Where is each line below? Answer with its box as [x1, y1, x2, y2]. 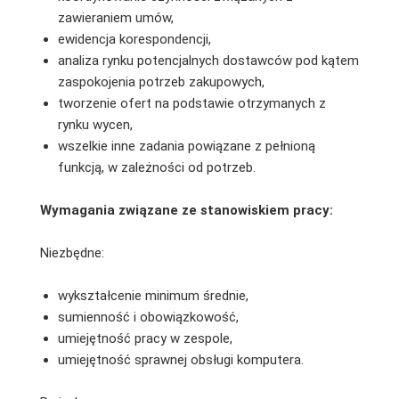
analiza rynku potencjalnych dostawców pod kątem [57, 52, 359, 69]
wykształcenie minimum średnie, [57, 287, 248, 304]
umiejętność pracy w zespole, [57, 330, 232, 346]
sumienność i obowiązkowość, [57, 308, 239, 325]
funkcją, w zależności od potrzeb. [57, 159, 256, 175]
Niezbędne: [39, 244, 104, 261]
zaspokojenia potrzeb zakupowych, [57, 73, 265, 90]
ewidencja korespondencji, [57, 30, 211, 47]
